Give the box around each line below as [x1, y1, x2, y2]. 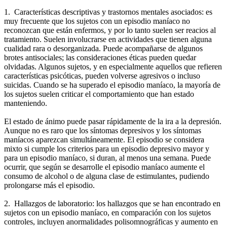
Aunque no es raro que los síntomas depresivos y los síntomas [4, 126, 201, 135]
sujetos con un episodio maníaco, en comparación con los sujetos [4, 208, 211, 217]
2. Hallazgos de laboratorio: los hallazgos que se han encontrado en [4, 199, 220, 208]
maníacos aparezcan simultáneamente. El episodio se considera [4, 135, 204, 144]
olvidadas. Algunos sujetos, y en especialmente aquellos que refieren [4, 62, 222, 71]
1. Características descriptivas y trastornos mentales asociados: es [4, 8, 212, 17]
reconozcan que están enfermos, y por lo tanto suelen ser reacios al [4, 26, 216, 35]
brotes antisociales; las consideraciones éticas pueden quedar [4, 53, 196, 62]
